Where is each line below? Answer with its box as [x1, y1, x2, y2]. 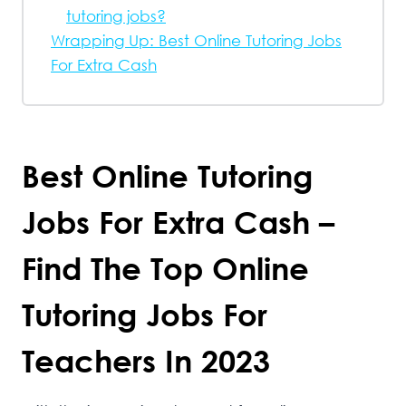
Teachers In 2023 [22, 342, 270, 379]
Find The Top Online [22, 249, 309, 286]
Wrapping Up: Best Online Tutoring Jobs [51, 31, 342, 50]
